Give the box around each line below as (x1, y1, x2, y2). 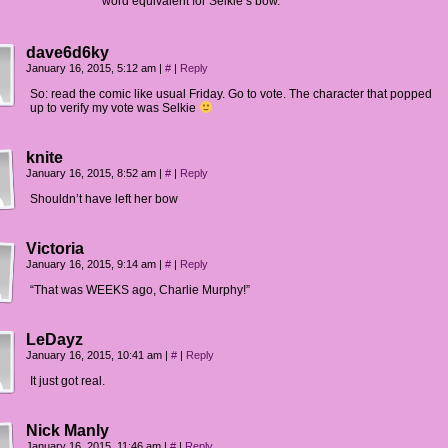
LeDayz (26, 331, 83, 348)
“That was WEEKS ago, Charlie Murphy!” (30, 283, 250, 297)
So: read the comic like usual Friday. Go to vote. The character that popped (30, 87, 432, 101)
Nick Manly (26, 422, 109, 439)
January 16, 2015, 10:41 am (26, 349, 165, 361)
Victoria (26, 240, 84, 257)
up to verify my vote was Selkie (30, 101, 199, 115)
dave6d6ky (26, 44, 109, 61)
